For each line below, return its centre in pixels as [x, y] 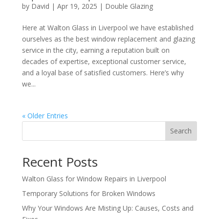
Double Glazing [129, 6]
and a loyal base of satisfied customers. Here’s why [103, 72]
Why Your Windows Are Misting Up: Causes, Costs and [108, 208]
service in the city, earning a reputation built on [96, 50]
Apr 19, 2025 [77, 6]
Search [181, 131]
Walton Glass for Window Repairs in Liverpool [94, 178]
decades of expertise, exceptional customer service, [104, 61]
